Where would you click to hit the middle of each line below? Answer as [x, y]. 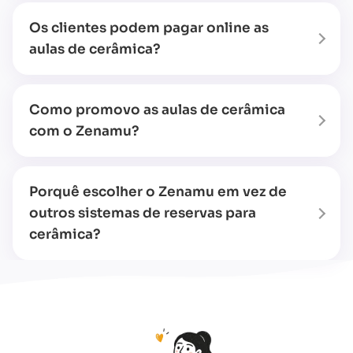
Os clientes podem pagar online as [149, 28]
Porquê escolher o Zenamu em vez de [158, 192]
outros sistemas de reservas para [143, 214]
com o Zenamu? [84, 132]
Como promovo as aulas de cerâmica [157, 110]
